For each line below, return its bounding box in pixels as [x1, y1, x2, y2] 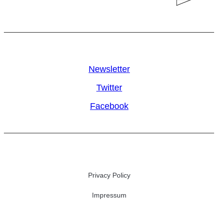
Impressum [92, 191, 127, 200]
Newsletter [89, 64, 130, 74]
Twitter [96, 83, 122, 93]
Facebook [90, 101, 128, 111]
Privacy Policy [88, 171, 130, 180]
